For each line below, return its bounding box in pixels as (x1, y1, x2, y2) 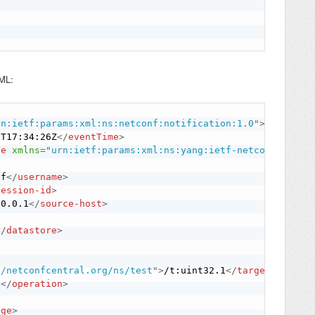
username (18, 172, 63, 183)
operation (12, 278, 63, 290)
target (237, 265, 271, 276)
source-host (40, 198, 103, 210)
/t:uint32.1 (164, 265, 226, 276)
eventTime (68, 131, 120, 143)
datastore (6, 225, 58, 236)
